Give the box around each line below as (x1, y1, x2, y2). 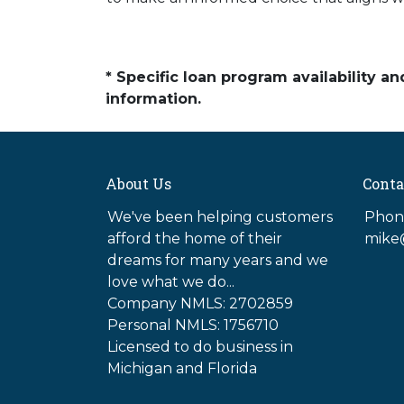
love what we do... (107, 273, 234, 290)
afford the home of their (107, 230, 282, 247)
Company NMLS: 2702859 (107, 295, 293, 312)
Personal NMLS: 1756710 (107, 317, 279, 334)
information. (106, 90, 201, 107)
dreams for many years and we (107, 252, 328, 269)
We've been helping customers (107, 208, 333, 225)
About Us (106, 174, 171, 193)
